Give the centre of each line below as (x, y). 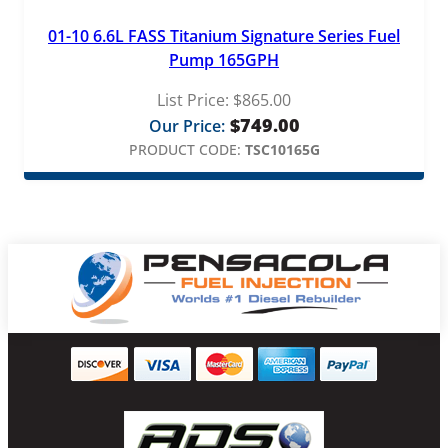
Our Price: (186, 125)
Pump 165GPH (224, 59)
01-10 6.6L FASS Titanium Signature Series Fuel (224, 35)
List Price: (193, 99)
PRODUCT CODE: (184, 149)
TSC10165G (282, 149)
